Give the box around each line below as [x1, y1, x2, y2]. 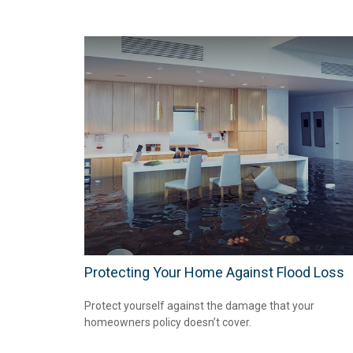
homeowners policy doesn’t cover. [84, 316, 251, 329]
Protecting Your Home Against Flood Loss [84, 264, 344, 281]
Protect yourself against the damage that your [84, 299, 314, 313]
